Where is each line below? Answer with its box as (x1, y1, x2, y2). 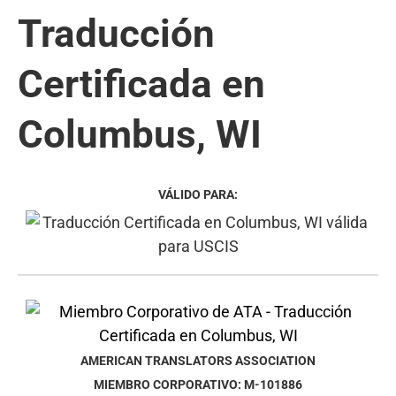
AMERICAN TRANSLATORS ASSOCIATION (80, 353, 316, 369)
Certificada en (18, 60, 265, 107)
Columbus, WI (18, 110, 262, 157)
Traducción (18, 10, 215, 57)
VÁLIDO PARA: (158, 187, 238, 202)
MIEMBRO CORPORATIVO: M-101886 (94, 377, 302, 392)
